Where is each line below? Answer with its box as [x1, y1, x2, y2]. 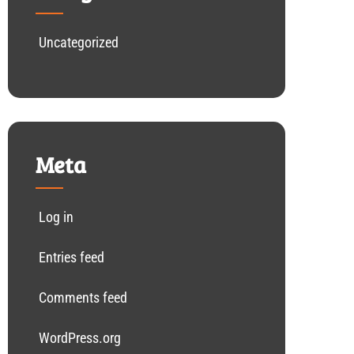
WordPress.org [39, 330, 121, 346]
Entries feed [39, 249, 104, 265]
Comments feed [39, 289, 127, 306]
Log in [39, 209, 73, 225]
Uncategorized [39, 34, 119, 51]
